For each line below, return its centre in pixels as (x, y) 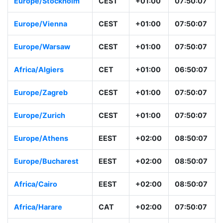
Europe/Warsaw (42, 47)
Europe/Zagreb (41, 93)
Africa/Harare (38, 207)
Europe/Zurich (40, 115)
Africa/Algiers (39, 70)
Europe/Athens (41, 138)
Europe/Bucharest (46, 161)
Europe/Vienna (41, 24)
